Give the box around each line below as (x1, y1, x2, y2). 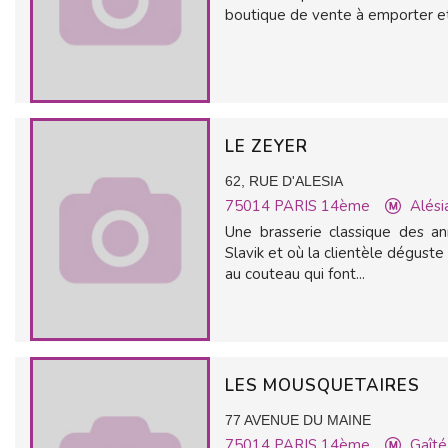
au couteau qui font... (225, 264, 365, 284)
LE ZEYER (225, 135, 313, 158)
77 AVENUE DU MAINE (225, 412, 371, 428)
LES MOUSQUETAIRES (225, 374, 425, 397)
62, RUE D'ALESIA (225, 173, 343, 189)
